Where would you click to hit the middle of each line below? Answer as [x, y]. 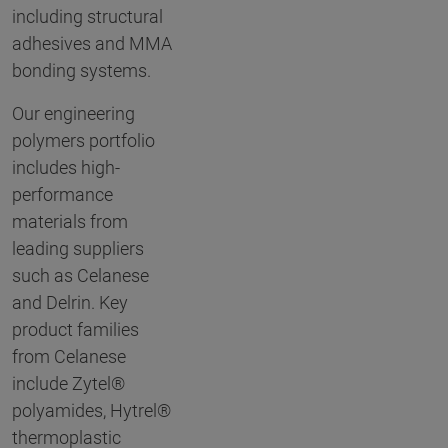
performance [62, 195]
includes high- [66, 168]
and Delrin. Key [70, 303]
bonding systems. [81, 71]
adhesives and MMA [92, 44]
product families [75, 330]
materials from [70, 222]
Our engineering [73, 114]
